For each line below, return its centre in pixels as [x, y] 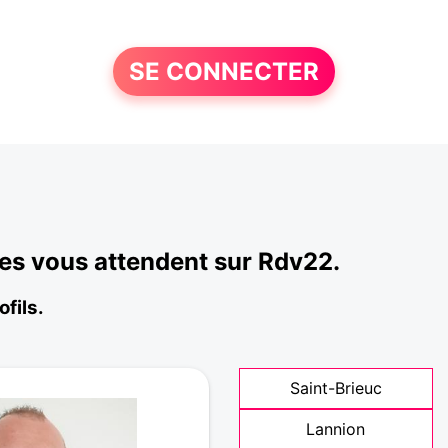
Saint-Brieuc [335, 388]
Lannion [336, 429]
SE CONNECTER [223, 71]
